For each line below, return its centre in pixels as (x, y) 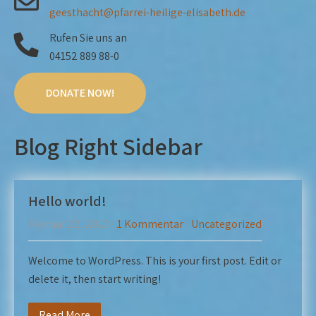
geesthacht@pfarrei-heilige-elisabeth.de (147, 12)
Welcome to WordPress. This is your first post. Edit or (155, 261)
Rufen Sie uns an (88, 38)
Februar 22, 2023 (69, 224)
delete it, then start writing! (95, 279)
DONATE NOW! (80, 93)
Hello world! (67, 201)
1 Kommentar (150, 224)
